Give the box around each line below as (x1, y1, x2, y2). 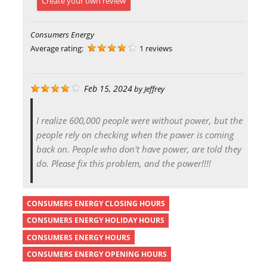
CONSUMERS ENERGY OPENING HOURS (26, 249, 167, 259)
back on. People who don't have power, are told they (36, 143, 241, 156)
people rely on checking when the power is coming (36, 129, 234, 141)
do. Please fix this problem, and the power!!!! (36, 157, 211, 170)
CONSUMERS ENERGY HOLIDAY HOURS (26, 215, 164, 226)
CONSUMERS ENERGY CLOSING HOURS (26, 198, 165, 209)
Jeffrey (144, 83, 164, 95)
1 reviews (139, 43, 172, 54)
